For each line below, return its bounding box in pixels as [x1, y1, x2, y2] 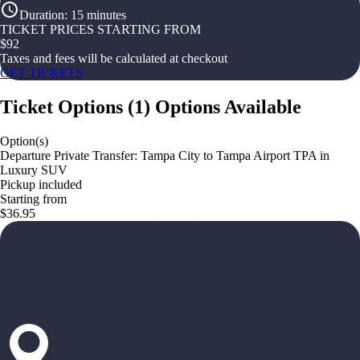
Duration [19, 8, 64, 22]
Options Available [155, 96, 301, 117]
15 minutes [71, 8, 126, 22]
